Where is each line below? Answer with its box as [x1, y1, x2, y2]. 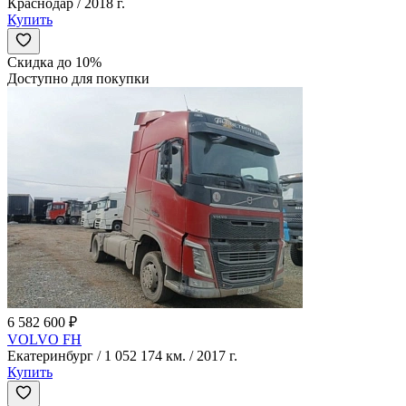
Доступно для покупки [7, 70, 150, 86]
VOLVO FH [7, 331, 82, 347]
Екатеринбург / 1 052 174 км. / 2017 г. [7, 347, 237, 363]
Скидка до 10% [7, 53, 101, 70]
